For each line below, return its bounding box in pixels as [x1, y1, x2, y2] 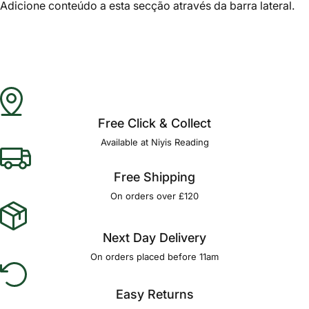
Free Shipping [114, 170, 195, 184]
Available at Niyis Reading [100, 137, 209, 148]
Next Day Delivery [103, 230, 206, 245]
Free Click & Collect [98, 116, 211, 130]
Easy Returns [115, 287, 194, 301]
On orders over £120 [110, 190, 199, 201]
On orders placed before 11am [90, 251, 219, 262]
